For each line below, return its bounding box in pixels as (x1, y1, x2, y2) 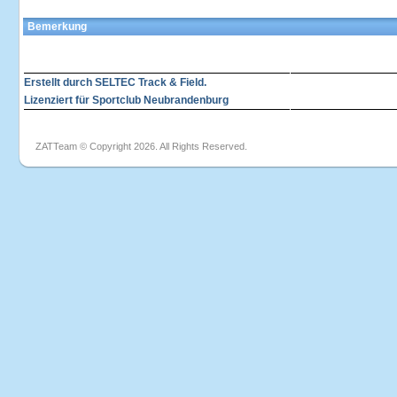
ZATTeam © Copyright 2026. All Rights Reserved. (35, 141, 247, 152)
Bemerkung (27, 20, 87, 33)
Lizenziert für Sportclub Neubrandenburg (24, 94, 229, 106)
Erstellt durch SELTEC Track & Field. (24, 76, 206, 89)
